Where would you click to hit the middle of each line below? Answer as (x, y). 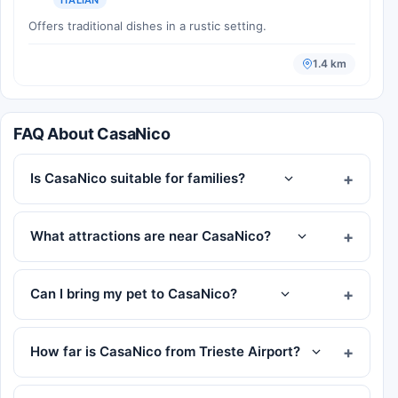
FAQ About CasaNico (92, 133)
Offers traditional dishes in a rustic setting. (147, 25)
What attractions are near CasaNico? (151, 236)
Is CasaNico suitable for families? (138, 179)
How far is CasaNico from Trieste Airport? (165, 352)
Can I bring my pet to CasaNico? (134, 294)
